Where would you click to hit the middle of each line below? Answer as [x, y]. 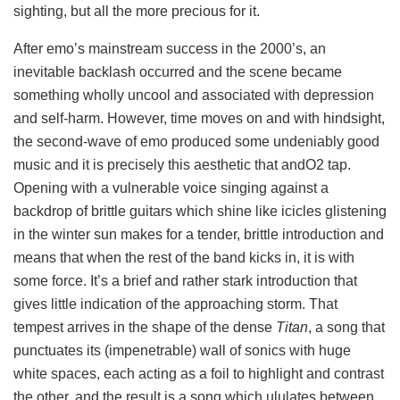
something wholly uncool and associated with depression [194, 96]
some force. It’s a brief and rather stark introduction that [185, 281]
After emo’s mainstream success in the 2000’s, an [170, 49]
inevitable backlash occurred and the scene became [178, 72]
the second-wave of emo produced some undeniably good [196, 142]
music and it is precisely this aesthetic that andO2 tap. [182, 165]
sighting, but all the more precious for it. [137, 12]
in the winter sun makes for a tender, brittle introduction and [199, 235]
